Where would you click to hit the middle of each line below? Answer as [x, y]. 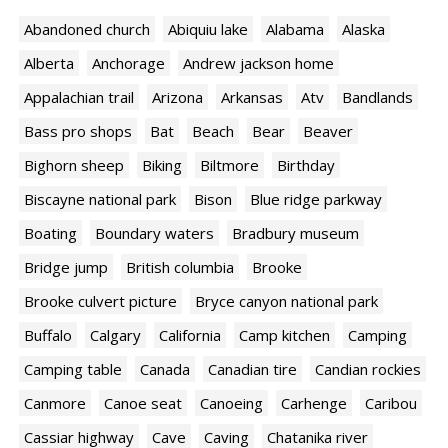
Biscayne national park [100, 199]
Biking [162, 165]
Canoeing [231, 403]
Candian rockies [368, 369]
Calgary [115, 335]
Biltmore [229, 165]
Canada [165, 369]
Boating [50, 233]
